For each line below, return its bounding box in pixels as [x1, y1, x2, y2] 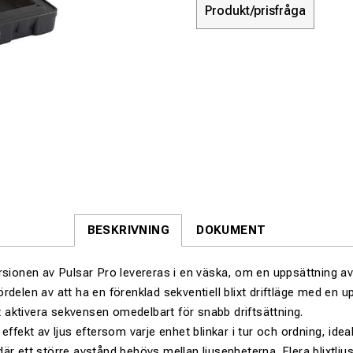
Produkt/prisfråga [205, 3, 306, 18]
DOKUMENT [196, 222, 266, 237]
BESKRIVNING [87, 222, 169, 237]
